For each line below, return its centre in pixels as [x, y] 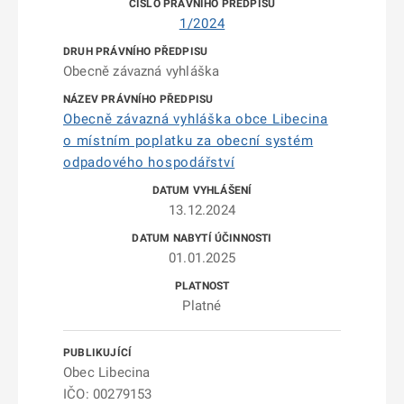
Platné [202, 306]
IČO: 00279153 [108, 394]
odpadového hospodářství [149, 162]
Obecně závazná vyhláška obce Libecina [196, 119]
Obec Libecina [107, 372]
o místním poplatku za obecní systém [188, 141]
